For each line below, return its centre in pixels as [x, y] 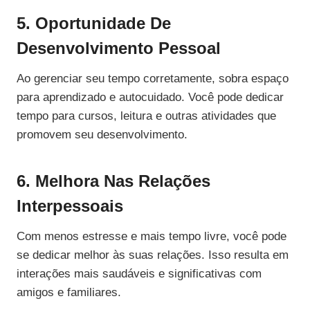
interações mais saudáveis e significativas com [139, 274]
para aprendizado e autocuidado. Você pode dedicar [150, 98]
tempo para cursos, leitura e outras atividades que [146, 116]
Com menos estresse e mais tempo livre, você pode [152, 237]
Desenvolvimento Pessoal [119, 48]
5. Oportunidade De [94, 24]
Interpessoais [70, 206]
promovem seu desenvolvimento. [102, 135]
